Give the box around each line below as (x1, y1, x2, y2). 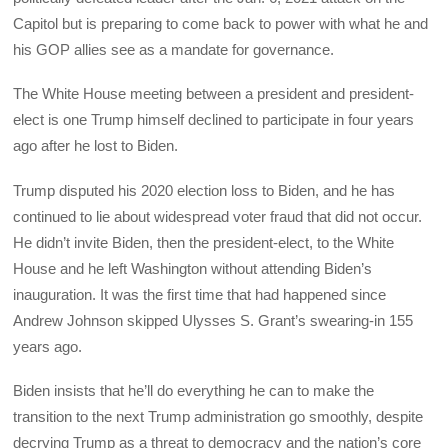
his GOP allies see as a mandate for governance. (13, 41, 335, 59)
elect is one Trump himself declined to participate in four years (13, 111, 415, 129)
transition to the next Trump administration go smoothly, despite (13, 407, 424, 425)
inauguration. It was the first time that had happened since (13, 285, 387, 303)
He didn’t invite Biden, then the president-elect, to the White (13, 233, 395, 251)
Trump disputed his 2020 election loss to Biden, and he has (13, 181, 396, 199)
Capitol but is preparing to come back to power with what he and (13, 15, 429, 33)
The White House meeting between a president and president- (13, 85, 415, 103)
